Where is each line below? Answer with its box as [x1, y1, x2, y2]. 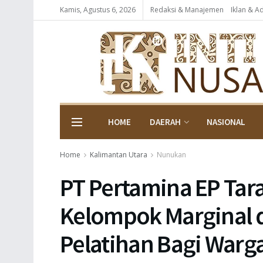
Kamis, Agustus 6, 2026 [60, 5, 136, 15]
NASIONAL [207, 116, 245, 127]
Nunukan [157, 150, 186, 160]
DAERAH [150, 116, 181, 127]
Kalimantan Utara [90, 150, 147, 160]
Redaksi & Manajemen [150, 5, 224, 15]
